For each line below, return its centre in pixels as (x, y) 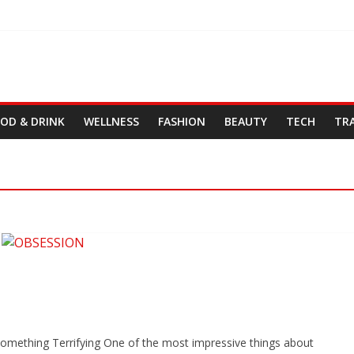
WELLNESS (111, 121)
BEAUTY (246, 121)
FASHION (182, 121)
